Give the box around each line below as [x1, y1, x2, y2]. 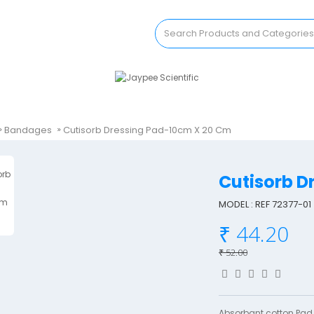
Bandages [4, 123, 52, 137]
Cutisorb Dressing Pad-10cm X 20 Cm [62, 123, 231, 137]
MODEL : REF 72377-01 [219, 197, 312, 211]
